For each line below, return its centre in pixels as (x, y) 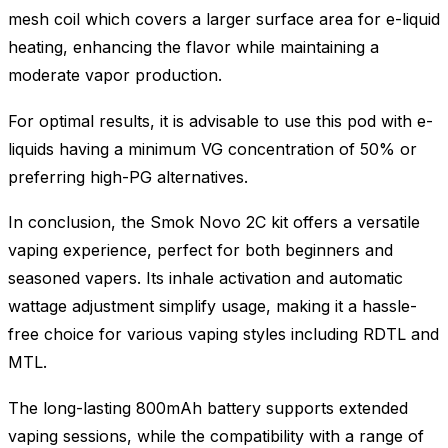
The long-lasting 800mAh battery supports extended (208, 408)
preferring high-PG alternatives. (128, 176)
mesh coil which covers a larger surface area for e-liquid (224, 19)
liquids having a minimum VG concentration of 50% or (212, 148)
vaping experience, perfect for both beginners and (200, 250)
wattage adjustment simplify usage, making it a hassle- (212, 306)
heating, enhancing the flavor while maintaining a (193, 47)
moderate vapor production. (115, 75)
